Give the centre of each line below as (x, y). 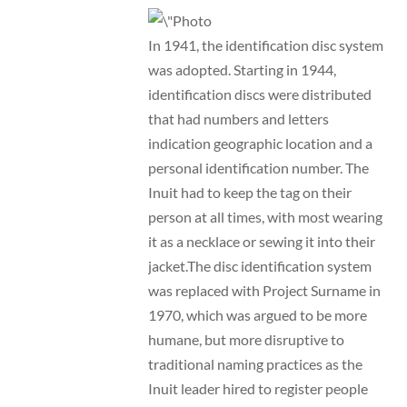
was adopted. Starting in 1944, (242, 69)
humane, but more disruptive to (246, 339)
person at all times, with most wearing (265, 216)
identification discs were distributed (259, 94)
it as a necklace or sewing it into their (261, 241)
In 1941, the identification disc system (265, 45)
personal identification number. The (258, 167)
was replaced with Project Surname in (264, 290)
